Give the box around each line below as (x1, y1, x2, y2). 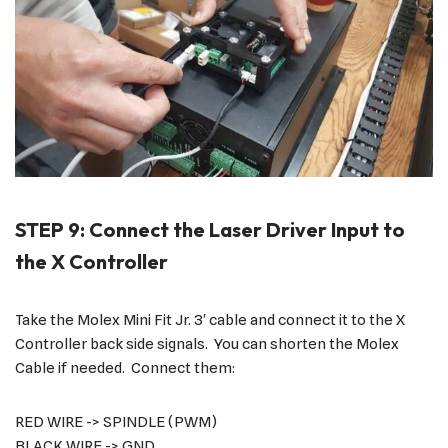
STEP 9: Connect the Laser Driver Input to (15, 217, 405, 243)
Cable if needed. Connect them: (15, 359, 235, 378)
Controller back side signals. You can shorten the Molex (15, 335, 399, 354)
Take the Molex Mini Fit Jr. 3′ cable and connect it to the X (15, 311, 405, 330)
